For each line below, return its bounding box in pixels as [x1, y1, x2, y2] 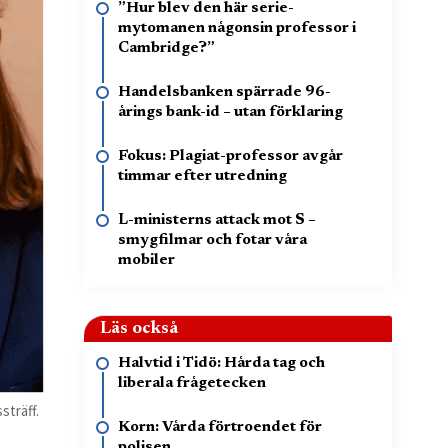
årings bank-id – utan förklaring [118, 105, 343, 120]
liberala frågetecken [118, 376, 266, 391]
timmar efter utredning [118, 169, 287, 184]
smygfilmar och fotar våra [118, 233, 307, 248]
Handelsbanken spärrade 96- [118, 85, 331, 100]
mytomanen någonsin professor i [118, 21, 356, 36]
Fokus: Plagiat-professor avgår [118, 149, 343, 164]
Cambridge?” [118, 41, 215, 56]
